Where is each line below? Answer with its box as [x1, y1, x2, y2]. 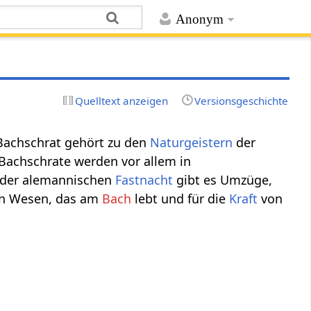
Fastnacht [115, 171, 174, 188]
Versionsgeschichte [194, 93, 288, 108]
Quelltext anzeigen [75, 93, 169, 108]
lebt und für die [131, 190, 230, 207]
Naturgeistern [150, 133, 233, 151]
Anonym [175, 12, 224, 27]
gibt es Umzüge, [173, 171, 273, 188]
